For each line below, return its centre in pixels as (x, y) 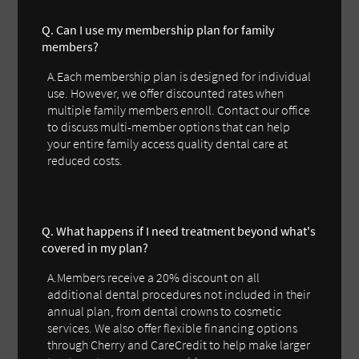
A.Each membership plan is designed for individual (179, 76)
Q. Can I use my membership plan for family (158, 29)
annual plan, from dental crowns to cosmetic (165, 311)
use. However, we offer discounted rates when (166, 93)
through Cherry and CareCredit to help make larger (179, 344)
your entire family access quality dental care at (168, 143)
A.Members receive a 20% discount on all (154, 277)
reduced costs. (85, 160)
